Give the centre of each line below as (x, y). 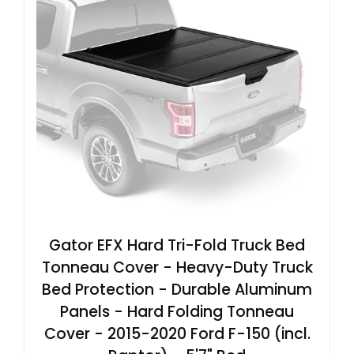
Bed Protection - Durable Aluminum (177, 289)
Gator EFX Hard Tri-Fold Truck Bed (177, 245)
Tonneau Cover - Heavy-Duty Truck (177, 267)
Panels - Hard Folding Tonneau (177, 311)
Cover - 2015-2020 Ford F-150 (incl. (177, 333)
